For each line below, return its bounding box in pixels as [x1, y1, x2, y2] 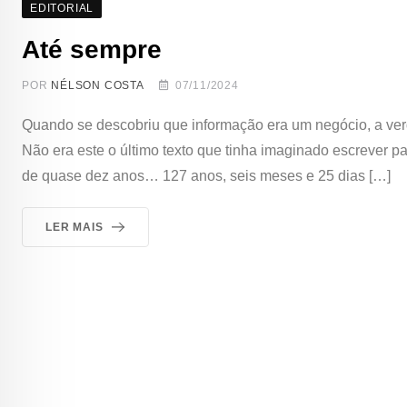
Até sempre [22, 35, 162, 64]
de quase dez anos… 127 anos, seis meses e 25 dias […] [22, 167, 391, 184]
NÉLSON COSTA [51, 78, 144, 92]
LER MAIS [45, 220, 104, 233]
